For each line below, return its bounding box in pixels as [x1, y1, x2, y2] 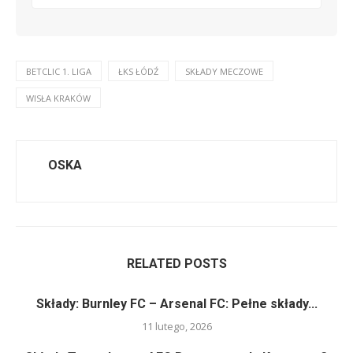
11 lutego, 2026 [141, 318, 212, 333]
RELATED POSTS [126, 255, 227, 271]
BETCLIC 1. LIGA [26, 65, 91, 77]
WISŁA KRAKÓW [26, 91, 91, 104]
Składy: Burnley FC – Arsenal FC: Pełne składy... [35, 295, 318, 311]
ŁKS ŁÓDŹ [118, 65, 158, 77]
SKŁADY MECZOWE [185, 65, 263, 77]
